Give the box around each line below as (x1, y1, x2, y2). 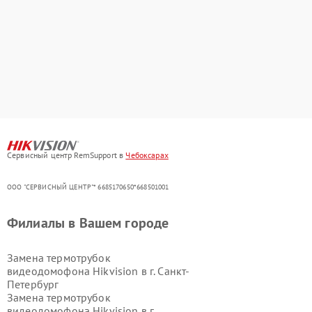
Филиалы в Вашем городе (7, 213, 169, 232)
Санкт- (157, 263, 190, 278)
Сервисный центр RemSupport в (7, 149, 126, 160)
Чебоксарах (125, 149, 169, 160)
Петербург (7, 276, 59, 291)
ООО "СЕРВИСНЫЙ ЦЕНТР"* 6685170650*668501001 (7, 182, 169, 192)
